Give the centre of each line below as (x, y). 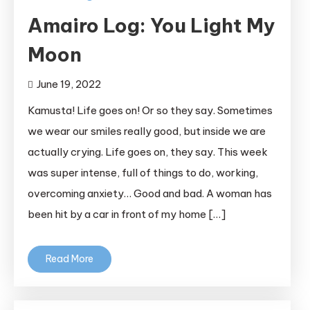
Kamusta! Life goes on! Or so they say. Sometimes (150, 110)
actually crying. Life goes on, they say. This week (148, 152)
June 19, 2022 (69, 84)
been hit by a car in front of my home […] (127, 214)
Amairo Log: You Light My (152, 25)
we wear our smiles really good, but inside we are (147, 131)
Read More (70, 258)
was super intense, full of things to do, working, (143, 172)
